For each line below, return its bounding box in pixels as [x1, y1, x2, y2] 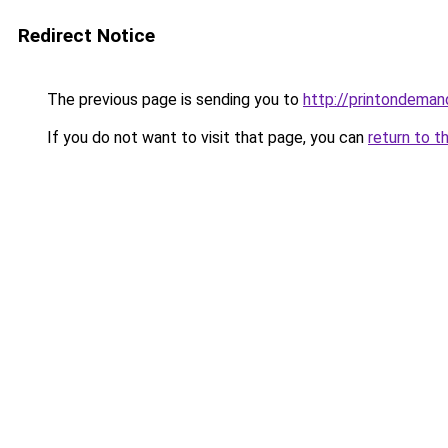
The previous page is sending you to [43, 90, 303, 109]
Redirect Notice [18, 24, 155, 47]
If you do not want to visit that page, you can [43, 128, 368, 147]
